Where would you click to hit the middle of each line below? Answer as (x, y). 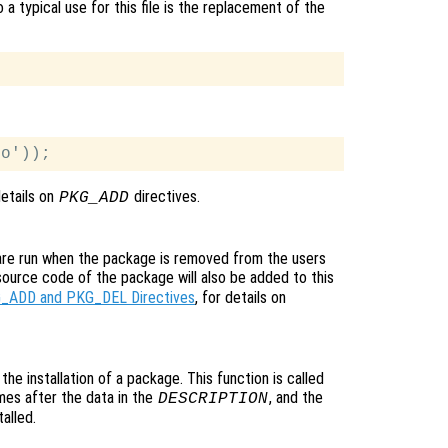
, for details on (240, 298)
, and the (295, 398)
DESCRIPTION (212, 399)
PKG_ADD (93, 198)
